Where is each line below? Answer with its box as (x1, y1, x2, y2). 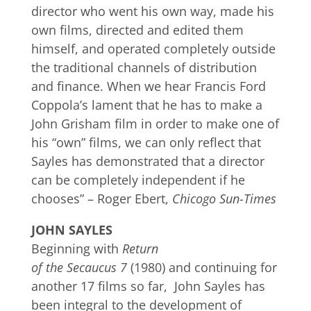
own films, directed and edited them (31, 22, 244, 39)
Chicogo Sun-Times (171, 190, 276, 208)
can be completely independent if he (31, 171, 245, 189)
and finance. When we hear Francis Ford (31, 78, 266, 95)
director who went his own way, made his (31, 3, 274, 20)
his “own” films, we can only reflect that (31, 134, 261, 151)
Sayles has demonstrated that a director (31, 153, 264, 170)
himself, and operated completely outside (31, 40, 276, 58)
